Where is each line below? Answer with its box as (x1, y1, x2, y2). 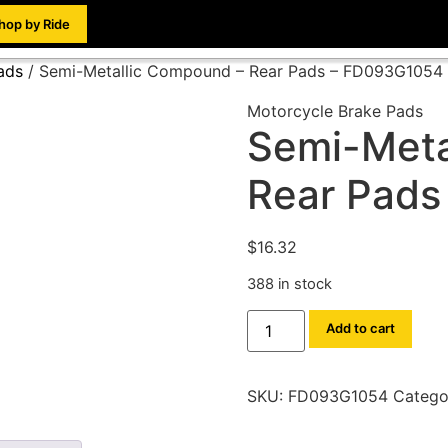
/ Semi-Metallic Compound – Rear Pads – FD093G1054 (23, 61, 443, 81)
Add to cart (325, 320, 395, 337)
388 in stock (246, 275, 332, 294)
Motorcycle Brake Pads (246, 101, 423, 121)
